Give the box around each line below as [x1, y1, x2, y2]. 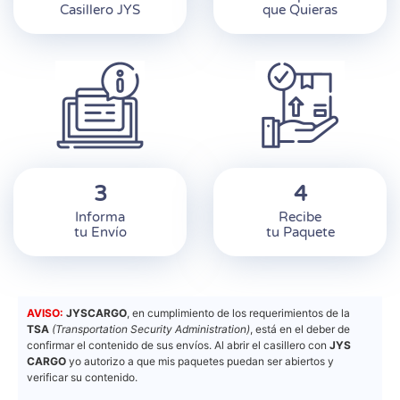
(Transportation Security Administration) [52, 322, 250, 336]
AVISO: [27, 306, 63, 320]
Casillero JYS [60, 2, 140, 18]
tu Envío [73, 224, 127, 240]
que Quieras [262, 2, 337, 18]
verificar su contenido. [27, 371, 137, 384]
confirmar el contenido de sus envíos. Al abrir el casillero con [27, 338, 329, 352]
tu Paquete [265, 224, 335, 240]
